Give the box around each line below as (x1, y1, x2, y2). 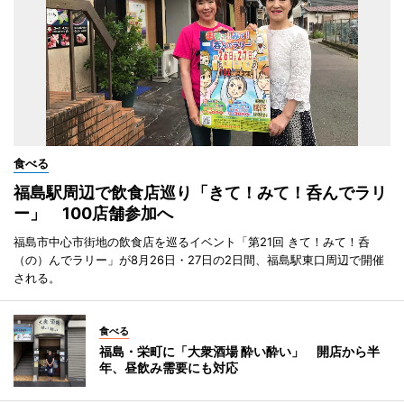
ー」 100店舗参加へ (14, 204, 173, 224)
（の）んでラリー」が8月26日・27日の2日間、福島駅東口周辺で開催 (14, 252, 384, 268)
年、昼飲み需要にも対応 (99, 360, 238, 376)
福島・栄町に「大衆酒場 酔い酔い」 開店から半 (99, 344, 380, 360)
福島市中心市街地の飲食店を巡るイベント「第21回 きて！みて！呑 (14, 234, 370, 250)
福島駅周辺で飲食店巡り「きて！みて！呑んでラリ (14, 183, 387, 203)
